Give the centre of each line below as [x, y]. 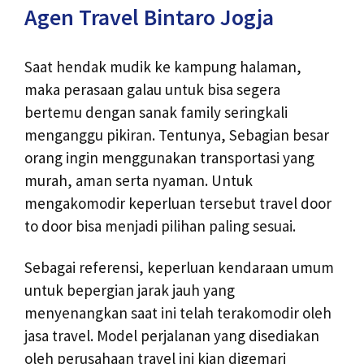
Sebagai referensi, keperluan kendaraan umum [179, 267]
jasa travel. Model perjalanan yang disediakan [172, 335]
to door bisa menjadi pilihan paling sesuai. [160, 226]
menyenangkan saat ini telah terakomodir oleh [178, 312]
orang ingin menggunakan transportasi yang [169, 158]
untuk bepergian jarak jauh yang [130, 290]
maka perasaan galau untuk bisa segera [152, 90]
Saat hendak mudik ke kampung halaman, [163, 67]
